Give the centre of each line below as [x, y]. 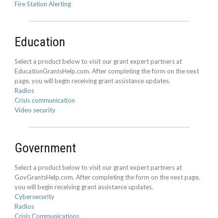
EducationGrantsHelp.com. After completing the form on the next [107, 71]
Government [45, 148]
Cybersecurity [35, 197]
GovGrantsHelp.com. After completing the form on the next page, [107, 177]
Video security [35, 110]
